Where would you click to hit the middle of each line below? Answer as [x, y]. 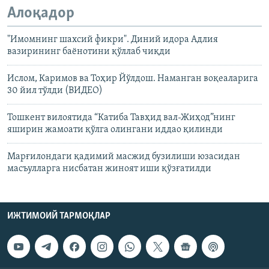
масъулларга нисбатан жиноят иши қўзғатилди [109, 169]
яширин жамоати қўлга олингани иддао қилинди [115, 130]
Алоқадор [41, 13]
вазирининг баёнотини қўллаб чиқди [89, 52]
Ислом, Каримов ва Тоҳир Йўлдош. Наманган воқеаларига [133, 79]
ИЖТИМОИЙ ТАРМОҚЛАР [59, 216]
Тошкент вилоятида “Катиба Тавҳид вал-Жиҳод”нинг [121, 118]
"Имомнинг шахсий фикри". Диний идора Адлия [113, 40]
